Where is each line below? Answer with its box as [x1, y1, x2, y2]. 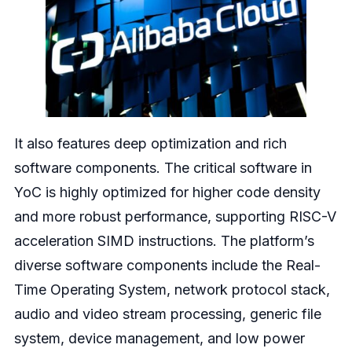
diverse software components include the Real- [13, 256, 321, 273]
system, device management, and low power [13, 329, 305, 346]
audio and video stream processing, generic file [13, 305, 321, 322]
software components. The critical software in [13, 159, 312, 176]
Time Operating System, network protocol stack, [13, 280, 330, 298]
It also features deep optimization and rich [13, 134, 287, 152]
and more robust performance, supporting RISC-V [13, 207, 336, 225]
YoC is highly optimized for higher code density [13, 183, 321, 200]
